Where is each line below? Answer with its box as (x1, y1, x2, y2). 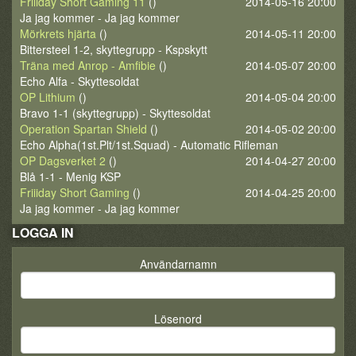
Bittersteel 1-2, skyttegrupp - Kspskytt (20, 41, 207, 57)
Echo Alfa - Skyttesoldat (20, 73, 139, 89)
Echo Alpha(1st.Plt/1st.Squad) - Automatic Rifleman (20, 137, 278, 153)
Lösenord (154, 311, 202, 327)
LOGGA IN (12, 223, 74, 242)
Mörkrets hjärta (20, 25, 96, 41)
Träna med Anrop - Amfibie (20, 57, 156, 73)
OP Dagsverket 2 (20, 153, 106, 168)
